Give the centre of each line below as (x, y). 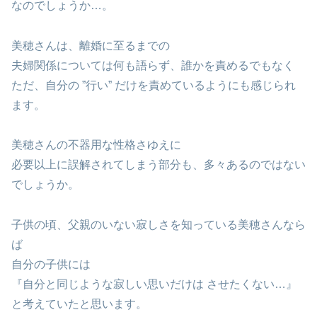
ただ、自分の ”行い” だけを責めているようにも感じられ (154, 85)
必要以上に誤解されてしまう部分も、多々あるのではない (158, 165)
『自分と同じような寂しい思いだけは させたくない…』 (154, 284)
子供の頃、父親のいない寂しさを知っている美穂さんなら (158, 225)
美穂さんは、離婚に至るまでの (91, 45)
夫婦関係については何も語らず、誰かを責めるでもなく (153, 65)
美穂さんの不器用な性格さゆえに (96, 145)
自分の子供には (51, 265)
